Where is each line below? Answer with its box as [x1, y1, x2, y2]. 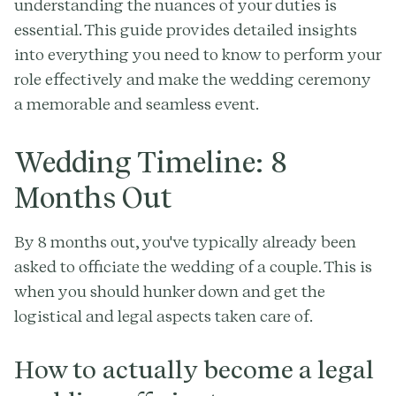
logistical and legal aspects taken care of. [14, 307, 313, 326]
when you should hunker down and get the [14, 282, 325, 301]
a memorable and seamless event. [14, 95, 259, 114]
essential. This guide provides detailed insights [14, 20, 357, 40]
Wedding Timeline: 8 [14, 145, 287, 180]
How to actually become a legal [14, 354, 374, 385]
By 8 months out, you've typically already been [14, 232, 356, 252]
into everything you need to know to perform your [14, 45, 381, 65]
